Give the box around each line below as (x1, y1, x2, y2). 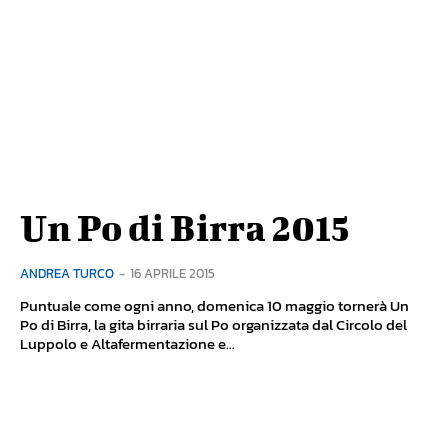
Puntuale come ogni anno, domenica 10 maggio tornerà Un (20, 294, 409, 318)
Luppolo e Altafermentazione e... (20, 332, 235, 356)
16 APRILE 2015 (130, 264, 215, 284)
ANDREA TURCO (20, 264, 114, 284)
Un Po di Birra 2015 (20, 206, 349, 249)
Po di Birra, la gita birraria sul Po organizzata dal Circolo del (20, 313, 407, 337)
